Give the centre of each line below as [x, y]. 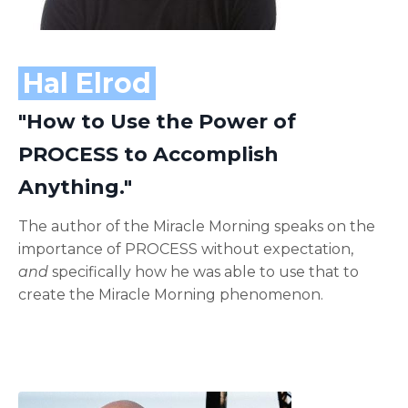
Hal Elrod [87, 84]
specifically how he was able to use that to [204, 272]
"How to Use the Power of [157, 122]
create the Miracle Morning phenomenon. [171, 295]
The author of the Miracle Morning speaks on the [197, 227]
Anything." [75, 188]
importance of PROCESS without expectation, [186, 250]
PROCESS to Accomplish [148, 155]
